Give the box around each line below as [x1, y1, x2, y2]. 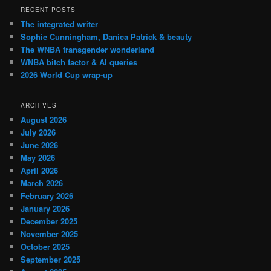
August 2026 [21, 113, 67, 125]
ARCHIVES [21, 100, 57, 109]
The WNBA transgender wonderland [21, 44, 155, 56]
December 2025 [21, 215, 78, 227]
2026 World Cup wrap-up [21, 69, 113, 81]
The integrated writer [21, 18, 99, 30]
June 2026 [21, 139, 59, 151]
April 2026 [21, 164, 59, 176]
